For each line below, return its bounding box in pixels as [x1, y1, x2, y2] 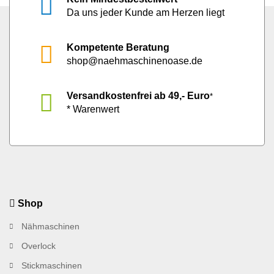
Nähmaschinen [21, 221, 80, 231]
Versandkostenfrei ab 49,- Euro [67, 90, 210, 101]
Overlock [21, 240, 56, 251]
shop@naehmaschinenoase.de [67, 55, 202, 66]
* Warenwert [67, 103, 119, 114]
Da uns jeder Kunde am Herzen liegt [67, 7, 224, 18]
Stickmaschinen [21, 260, 82, 270]
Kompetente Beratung [67, 42, 169, 53]
